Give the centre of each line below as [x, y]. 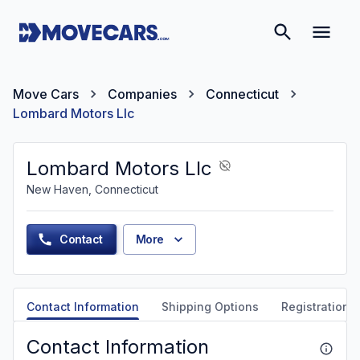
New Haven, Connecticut [92, 189]
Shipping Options [210, 307]
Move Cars [46, 94]
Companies [142, 94]
